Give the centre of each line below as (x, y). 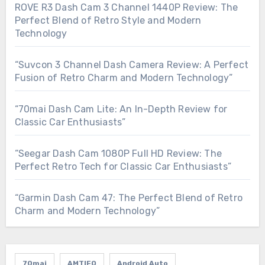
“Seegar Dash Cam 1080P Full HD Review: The (118, 154)
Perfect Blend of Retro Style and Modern (108, 21)
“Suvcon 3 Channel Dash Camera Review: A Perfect (131, 65)
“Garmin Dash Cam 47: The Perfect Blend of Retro (128, 198)
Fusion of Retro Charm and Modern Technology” (124, 78)
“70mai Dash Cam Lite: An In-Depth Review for (121, 109)
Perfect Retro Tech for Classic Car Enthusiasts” (123, 167)
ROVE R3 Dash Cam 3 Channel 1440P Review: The (126, 8)
